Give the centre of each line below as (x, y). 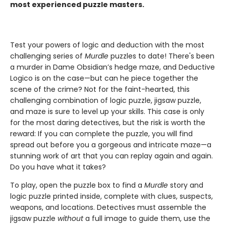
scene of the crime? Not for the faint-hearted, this (100, 89)
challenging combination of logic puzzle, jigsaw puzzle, (106, 100)
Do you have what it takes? (58, 167)
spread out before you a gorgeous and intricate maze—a (111, 145)
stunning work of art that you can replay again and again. (111, 156)
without (70, 218)
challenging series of (47, 56)
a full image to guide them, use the (147, 218)
